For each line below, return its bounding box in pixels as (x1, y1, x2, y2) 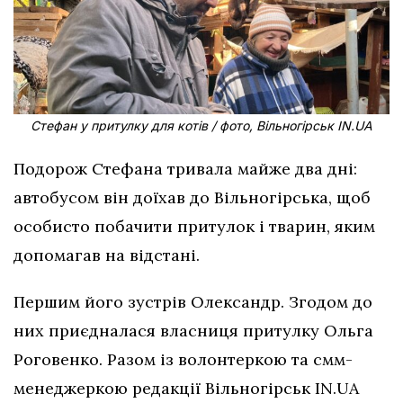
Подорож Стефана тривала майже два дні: (13, 157, 357, 179)
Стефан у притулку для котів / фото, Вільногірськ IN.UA (31, 117, 372, 133)
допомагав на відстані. (13, 244, 200, 265)
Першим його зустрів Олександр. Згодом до (13, 291, 372, 312)
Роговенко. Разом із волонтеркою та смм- (13, 348, 353, 370)
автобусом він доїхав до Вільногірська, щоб (13, 186, 371, 208)
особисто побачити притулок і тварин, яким (13, 215, 375, 237)
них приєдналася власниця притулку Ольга (13, 319, 373, 341)
